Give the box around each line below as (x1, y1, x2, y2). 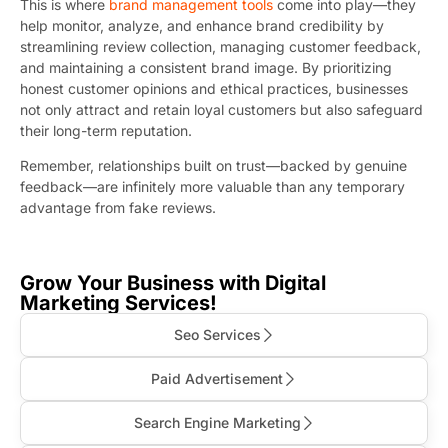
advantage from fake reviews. (20, 199, 216, 217)
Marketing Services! (20, 290, 217, 315)
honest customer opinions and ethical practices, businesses (20, 79, 408, 97)
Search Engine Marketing (133, 413, 301, 431)
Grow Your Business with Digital (20, 270, 326, 295)
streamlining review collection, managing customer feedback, (20, 37, 421, 55)
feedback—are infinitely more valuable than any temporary (20, 178, 405, 196)
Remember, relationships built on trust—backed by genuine (20, 157, 407, 175)
